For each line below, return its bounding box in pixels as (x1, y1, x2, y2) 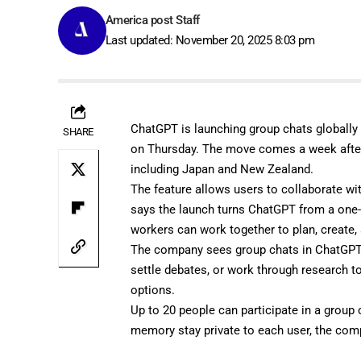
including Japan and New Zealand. (131, 161, 314, 176)
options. (131, 282, 176, 297)
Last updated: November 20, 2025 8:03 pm (105, 32, 315, 48)
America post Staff (105, 12, 200, 27)
